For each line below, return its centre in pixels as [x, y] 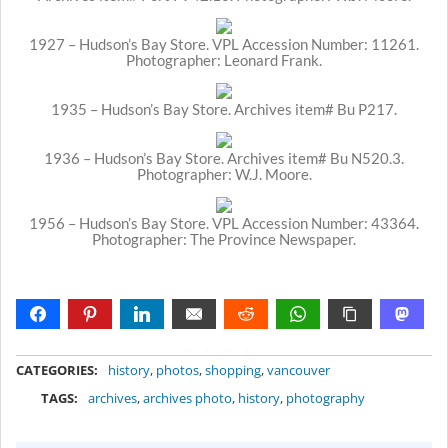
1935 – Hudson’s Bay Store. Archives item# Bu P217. [224, 108]
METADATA [224, 352]
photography [326, 398]
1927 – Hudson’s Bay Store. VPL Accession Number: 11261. [224, 43]
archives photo [188, 398]
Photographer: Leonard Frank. [224, 59]
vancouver [298, 370]
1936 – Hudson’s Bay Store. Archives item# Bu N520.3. [224, 157]
